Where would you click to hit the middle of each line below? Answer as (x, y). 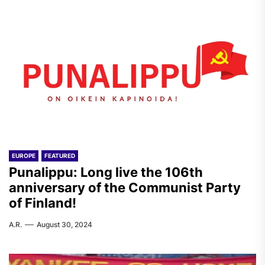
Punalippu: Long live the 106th (106, 172)
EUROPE (24, 156)
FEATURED (60, 156)
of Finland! (43, 203)
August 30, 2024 (64, 224)
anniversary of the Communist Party (125, 188)
